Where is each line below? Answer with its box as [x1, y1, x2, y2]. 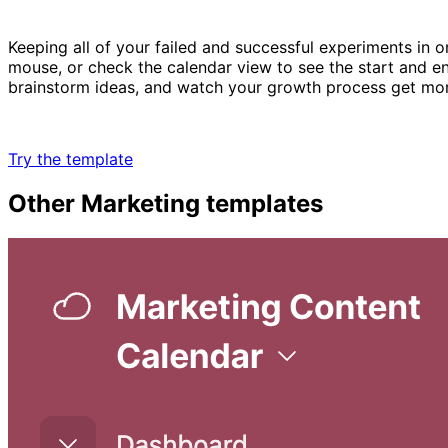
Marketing [81, 188, 200, 218]
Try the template [8, 148, 133, 169]
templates [200, 188, 323, 218]
